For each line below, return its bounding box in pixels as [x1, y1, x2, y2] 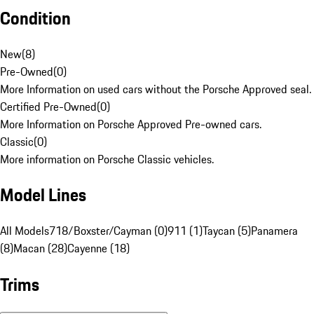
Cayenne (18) [67, 240, 130, 257]
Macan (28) [13, 240, 67, 257]
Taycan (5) [203, 222, 251, 240]
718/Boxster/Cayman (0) [49, 222, 168, 240]
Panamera [251, 222, 298, 240]
